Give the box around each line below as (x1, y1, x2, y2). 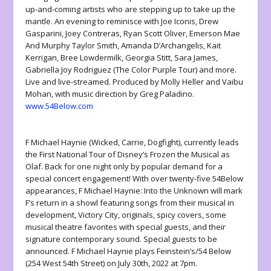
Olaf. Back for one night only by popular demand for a (25, 161, 223, 172)
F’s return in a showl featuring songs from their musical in (25, 197, 235, 209)
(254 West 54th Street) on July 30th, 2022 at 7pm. (25, 258, 198, 269)
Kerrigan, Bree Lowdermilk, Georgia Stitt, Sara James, (25, 51, 218, 63)
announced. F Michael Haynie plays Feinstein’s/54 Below (25, 246, 232, 257)
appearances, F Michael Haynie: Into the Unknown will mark (25, 185, 243, 197)
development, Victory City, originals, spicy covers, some (25, 209, 227, 221)
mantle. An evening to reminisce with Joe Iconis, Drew (25, 15, 219, 27)
